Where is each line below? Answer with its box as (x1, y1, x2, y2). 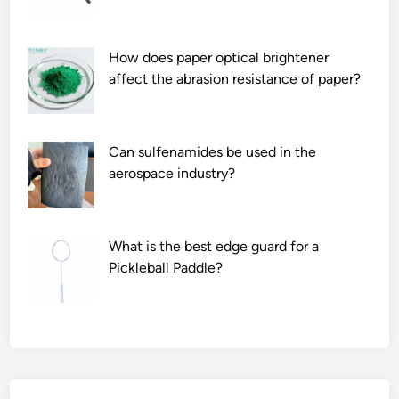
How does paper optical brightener (109, 49, 330, 67)
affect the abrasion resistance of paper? (109, 70, 362, 88)
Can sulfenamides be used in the (109, 143, 317, 161)
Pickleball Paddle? (109, 259, 224, 277)
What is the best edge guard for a (109, 238, 320, 256)
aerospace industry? (109, 165, 236, 183)
